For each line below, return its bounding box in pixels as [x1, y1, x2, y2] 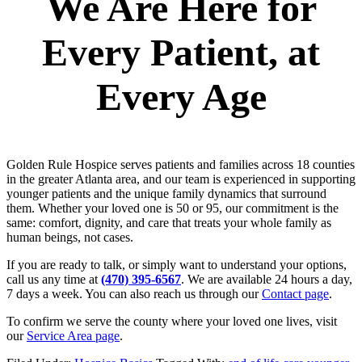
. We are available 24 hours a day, [181, 271, 352, 286]
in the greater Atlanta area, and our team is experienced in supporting [6, 171, 356, 186]
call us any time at [6, 271, 101, 286]
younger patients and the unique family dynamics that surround [6, 186, 326, 200]
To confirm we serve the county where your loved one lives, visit [6, 314, 337, 328]
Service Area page [27, 328, 120, 343]
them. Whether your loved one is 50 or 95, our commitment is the [6, 200, 339, 215]
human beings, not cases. [6, 229, 133, 244]
